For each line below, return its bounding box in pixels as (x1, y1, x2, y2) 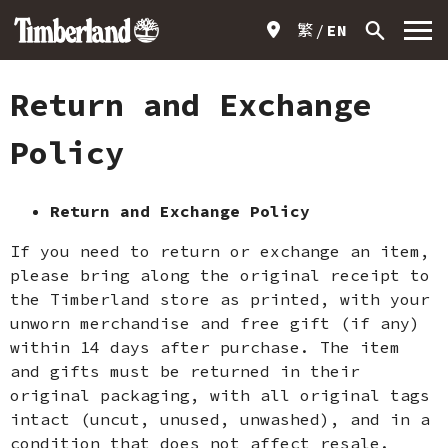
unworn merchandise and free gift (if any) (10, 312, 420, 333)
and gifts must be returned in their (10, 360, 360, 381)
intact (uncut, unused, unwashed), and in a (10, 408, 430, 429)
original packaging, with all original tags (10, 384, 430, 405)
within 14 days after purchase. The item (10, 336, 400, 357)
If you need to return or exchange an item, (10, 240, 430, 261)
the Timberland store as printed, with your (10, 288, 430, 309)
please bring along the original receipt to (10, 264, 430, 285)
